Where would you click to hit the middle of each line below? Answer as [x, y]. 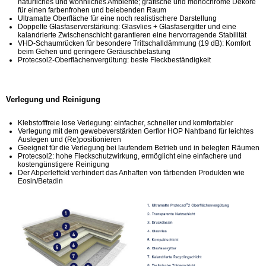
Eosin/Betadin [40, 181]
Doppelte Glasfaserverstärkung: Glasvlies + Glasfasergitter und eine [127, 27]
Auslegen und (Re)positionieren [69, 140]
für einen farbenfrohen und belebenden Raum [92, 10]
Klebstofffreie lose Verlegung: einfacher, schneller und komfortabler [126, 123]
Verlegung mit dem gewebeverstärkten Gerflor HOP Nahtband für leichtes [136, 132]
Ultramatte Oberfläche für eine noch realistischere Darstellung [117, 19]
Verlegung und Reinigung [53, 100]
